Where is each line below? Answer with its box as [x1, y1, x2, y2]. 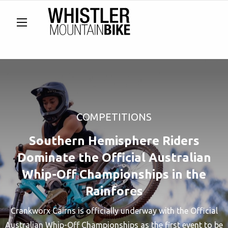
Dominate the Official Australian [17, 151, 211, 164]
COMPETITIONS [76, 111, 152, 123]
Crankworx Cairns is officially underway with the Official [10, 206, 218, 215]
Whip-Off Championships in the [22, 167, 206, 181]
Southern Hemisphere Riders [28, 134, 199, 148]
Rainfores [85, 184, 143, 198]
